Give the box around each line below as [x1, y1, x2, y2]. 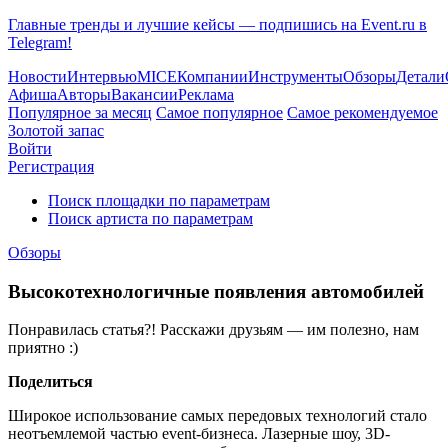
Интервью [67, 68, 137, 85]
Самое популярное [156, 104, 283, 121]
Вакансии [111, 86, 178, 103]
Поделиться [8, 373, 93, 391]
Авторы [57, 86, 111, 103]
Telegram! [8, 34, 72, 51]
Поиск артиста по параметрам [48, 210, 253, 227]
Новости [8, 68, 67, 85]
